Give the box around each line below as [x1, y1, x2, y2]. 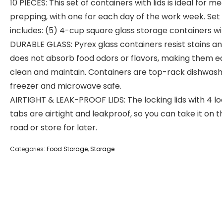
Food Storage [47, 145, 88, 153]
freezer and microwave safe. [10, 80, 121, 92]
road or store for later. [10, 122, 97, 133]
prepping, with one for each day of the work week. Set [10, 11, 220, 22]
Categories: [10, 145, 47, 153]
